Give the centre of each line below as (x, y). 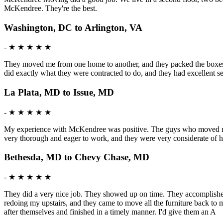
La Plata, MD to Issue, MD (59, 93)
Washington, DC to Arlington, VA (73, 27)
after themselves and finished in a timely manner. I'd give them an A (110, 212)
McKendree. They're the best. (51, 8)
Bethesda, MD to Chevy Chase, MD (77, 157)
